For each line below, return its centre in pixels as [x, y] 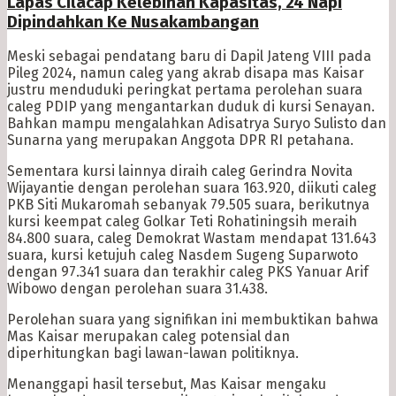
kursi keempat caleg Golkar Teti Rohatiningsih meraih [182, 222]
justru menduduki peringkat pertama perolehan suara [185, 90]
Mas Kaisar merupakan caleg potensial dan [148, 337]
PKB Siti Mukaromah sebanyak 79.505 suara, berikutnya [188, 205]
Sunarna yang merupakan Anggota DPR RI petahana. [180, 141]
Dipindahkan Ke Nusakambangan [133, 22]
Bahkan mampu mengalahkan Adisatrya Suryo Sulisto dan [197, 124]
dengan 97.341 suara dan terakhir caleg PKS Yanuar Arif [188, 272]
